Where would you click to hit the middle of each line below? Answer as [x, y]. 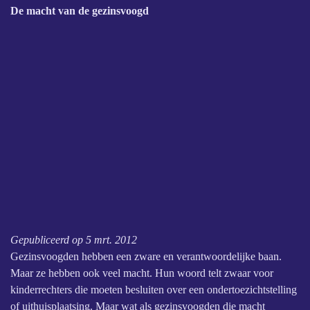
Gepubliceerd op [48, 239]
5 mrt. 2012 [111, 239]
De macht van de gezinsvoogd [80, 10]
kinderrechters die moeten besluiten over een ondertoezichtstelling [154, 289]
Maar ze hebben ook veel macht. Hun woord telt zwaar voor [142, 273]
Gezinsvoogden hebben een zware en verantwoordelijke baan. [146, 256]
